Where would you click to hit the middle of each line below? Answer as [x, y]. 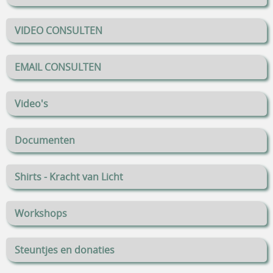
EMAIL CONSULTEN [58, 67]
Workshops [41, 214]
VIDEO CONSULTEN [58, 31]
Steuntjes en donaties [65, 250]
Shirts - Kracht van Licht [69, 177]
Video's [31, 104]
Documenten [45, 140]
